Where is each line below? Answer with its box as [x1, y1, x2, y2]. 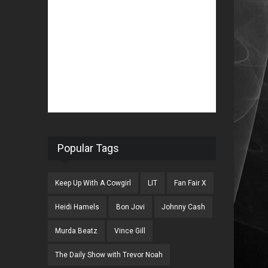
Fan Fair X [174, 179, 207, 187]
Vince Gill [114, 227, 146, 235]
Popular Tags [57, 142, 120, 154]
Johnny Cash [162, 203, 206, 211]
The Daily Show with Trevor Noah [55, 251, 163, 259]
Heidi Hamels [55, 203, 100, 211]
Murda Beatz [55, 227, 98, 235]
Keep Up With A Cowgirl [55, 179, 132, 187]
